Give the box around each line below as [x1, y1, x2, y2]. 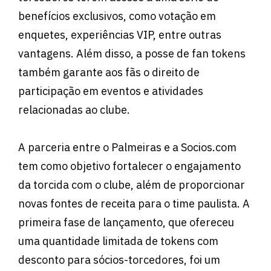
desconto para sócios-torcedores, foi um [18, 253, 220, 267]
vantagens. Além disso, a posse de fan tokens [18, 46, 246, 60]
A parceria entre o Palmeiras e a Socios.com [18, 140, 237, 155]
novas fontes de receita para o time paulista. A [18, 197, 250, 211]
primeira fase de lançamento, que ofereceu [18, 215, 234, 230]
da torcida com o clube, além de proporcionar [18, 178, 245, 192]
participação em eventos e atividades [18, 83, 203, 98]
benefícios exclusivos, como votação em [18, 8, 216, 23]
